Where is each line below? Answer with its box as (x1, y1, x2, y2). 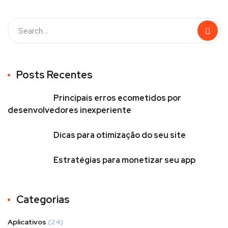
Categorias (16, 193, 70, 206)
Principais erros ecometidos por (53, 93, 181, 103)
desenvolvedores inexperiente (8, 105, 131, 116)
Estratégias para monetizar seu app (53, 155, 195, 165)
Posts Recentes (16, 68, 93, 81)
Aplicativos (8, 217, 46, 226)
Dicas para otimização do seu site (53, 130, 186, 140)
